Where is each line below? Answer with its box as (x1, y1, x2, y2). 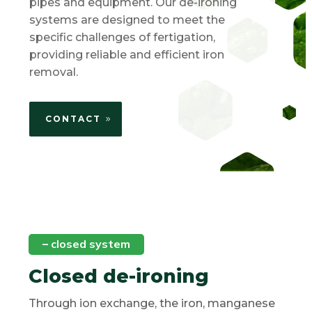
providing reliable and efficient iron (29, 47, 225, 61)
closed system (48, 236, 131, 251)
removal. (29, 65, 79, 79)
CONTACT (45, 113, 102, 124)
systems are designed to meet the (29, 13, 226, 26)
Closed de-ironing (29, 264, 210, 288)
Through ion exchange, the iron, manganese (29, 296, 276, 310)
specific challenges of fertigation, (29, 30, 216, 44)
